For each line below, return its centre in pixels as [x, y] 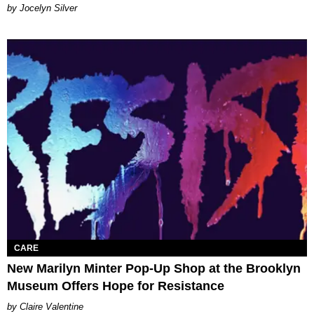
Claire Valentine [52, 306]
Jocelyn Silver [48, 8]
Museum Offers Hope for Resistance [116, 286]
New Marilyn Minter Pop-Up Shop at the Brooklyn [154, 268]
